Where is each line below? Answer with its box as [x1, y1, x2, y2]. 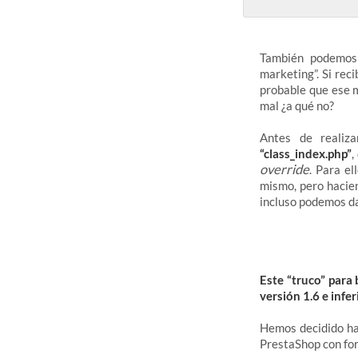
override [260, 161, 309, 178]
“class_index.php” [260, 146, 352, 161]
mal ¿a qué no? [260, 98, 334, 113]
